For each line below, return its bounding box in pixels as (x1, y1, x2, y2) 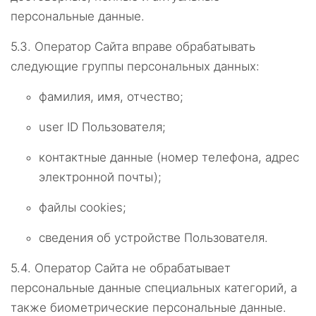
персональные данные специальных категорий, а (11, 281, 297, 295)
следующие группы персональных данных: (11, 59, 260, 73)
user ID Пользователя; (39, 120, 166, 134)
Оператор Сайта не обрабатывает (35, 261, 231, 275)
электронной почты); (39, 170, 162, 184)
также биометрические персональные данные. (11, 300, 286, 315)
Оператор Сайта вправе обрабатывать (35, 39, 255, 54)
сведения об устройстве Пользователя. (39, 231, 268, 245)
